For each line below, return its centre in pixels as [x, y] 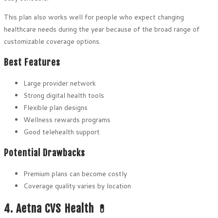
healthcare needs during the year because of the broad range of [102, 29]
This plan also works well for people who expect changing [94, 17]
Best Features [32, 63]
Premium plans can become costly [75, 174]
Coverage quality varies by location [77, 186]
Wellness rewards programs [67, 120]
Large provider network [60, 83]
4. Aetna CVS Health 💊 [56, 208]
